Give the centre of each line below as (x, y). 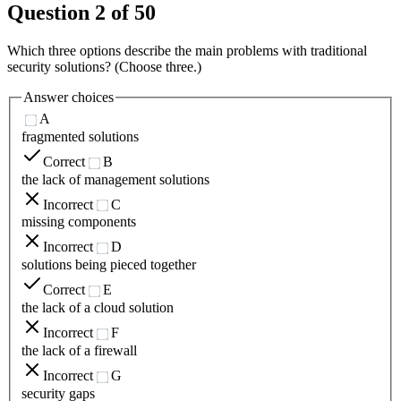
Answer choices (68, 98)
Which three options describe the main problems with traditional (187, 51)
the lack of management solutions (115, 179)
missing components (79, 222)
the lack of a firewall (79, 350)
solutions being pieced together (109, 265)
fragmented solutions (80, 136)
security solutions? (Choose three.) (104, 67)
